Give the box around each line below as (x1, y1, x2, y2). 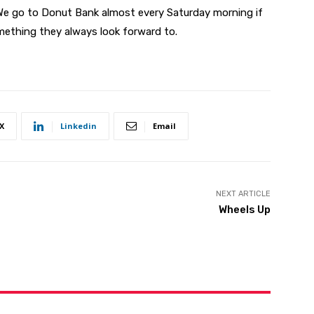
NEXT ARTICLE (215, 189, 271, 199)
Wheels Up (218, 203, 271, 217)
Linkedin (60, 121, 97, 132)
